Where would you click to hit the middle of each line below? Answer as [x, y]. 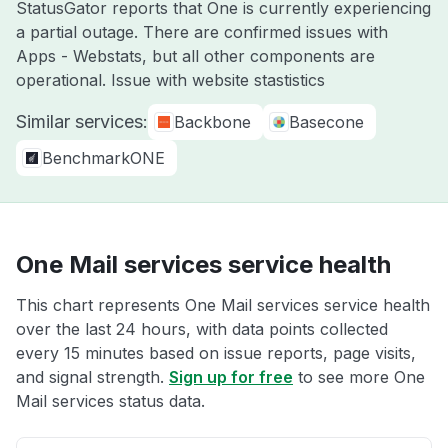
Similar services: [82, 121]
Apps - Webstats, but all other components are [195, 56]
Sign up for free [231, 377]
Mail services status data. [110, 401]
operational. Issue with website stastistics [170, 80]
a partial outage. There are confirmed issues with [202, 32]
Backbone [212, 122]
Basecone [326, 122]
